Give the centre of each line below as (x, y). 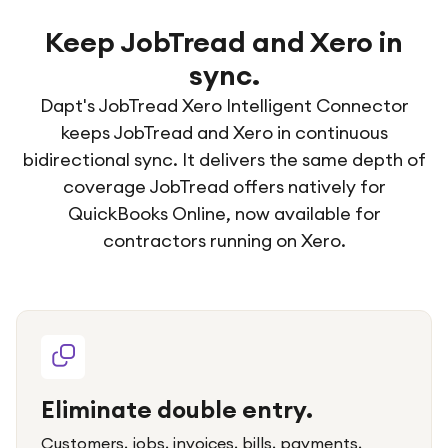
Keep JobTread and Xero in (224, 42)
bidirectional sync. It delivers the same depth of (224, 159)
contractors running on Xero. (224, 240)
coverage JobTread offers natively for (224, 186)
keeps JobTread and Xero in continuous (224, 132)
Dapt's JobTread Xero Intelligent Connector (224, 105)
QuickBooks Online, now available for (224, 213)
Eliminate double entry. (177, 409)
